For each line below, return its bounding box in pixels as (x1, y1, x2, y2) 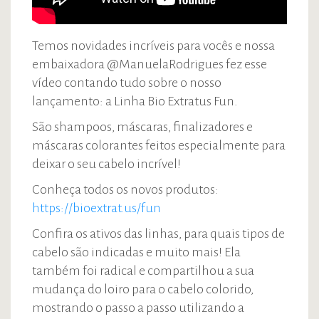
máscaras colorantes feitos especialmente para (32, 138, 286, 152)
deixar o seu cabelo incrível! (32, 157, 181, 171)
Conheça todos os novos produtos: (32, 182, 219, 197)
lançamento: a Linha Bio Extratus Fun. (32, 94, 238, 108)
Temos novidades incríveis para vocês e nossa (32, 38, 275, 53)
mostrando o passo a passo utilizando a (32, 300, 244, 315)
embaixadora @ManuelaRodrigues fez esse (32, 57, 267, 71)
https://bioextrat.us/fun (32, 201, 161, 215)
